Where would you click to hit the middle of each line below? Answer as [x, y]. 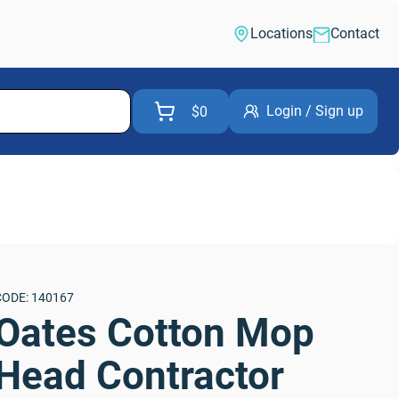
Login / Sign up [315, 111]
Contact [355, 33]
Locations [281, 33]
